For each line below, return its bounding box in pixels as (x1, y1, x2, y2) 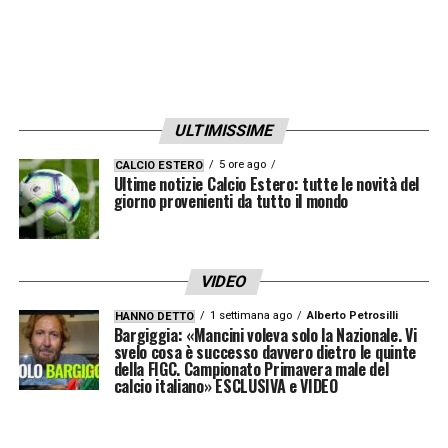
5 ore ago (218, 157, 266, 171)
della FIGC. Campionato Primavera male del (113, 356, 389, 381)
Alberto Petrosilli (306, 308, 398, 322)
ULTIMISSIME (172, 120, 276, 140)
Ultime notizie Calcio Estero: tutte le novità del (113, 171, 419, 196)
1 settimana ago (209, 308, 292, 322)
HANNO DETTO (114, 309, 194, 323)
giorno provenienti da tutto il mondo (113, 188, 349, 213)
